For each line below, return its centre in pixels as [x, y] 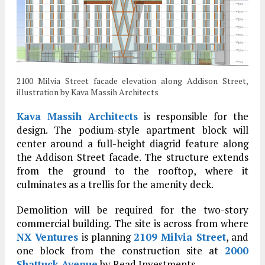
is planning [106, 237]
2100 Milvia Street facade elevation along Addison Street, [132, 81]
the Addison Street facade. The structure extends [132, 157]
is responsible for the [193, 117]
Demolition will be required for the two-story [132, 210]
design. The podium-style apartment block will [132, 130]
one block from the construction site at [121, 251]
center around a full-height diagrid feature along [132, 144]
